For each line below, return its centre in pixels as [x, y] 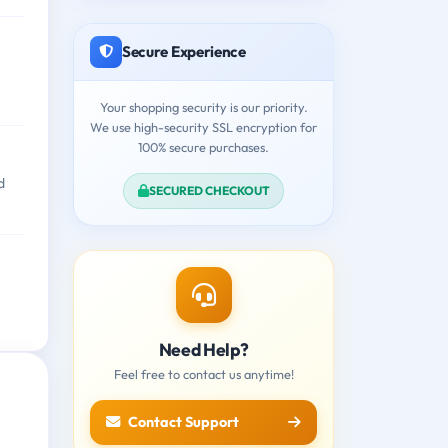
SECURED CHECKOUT [209, 190]
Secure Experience [184, 51]
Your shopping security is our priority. [203, 106]
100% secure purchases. [203, 146]
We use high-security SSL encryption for [203, 126]
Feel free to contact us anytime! [203, 373]
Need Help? [203, 349]
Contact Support [183, 421]
